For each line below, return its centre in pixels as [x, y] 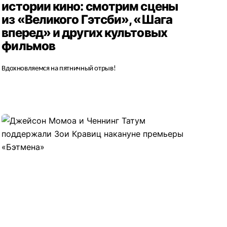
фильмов [28, 46]
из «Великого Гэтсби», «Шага [87, 20]
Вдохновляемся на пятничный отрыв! [59, 69]
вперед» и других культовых [84, 33]
